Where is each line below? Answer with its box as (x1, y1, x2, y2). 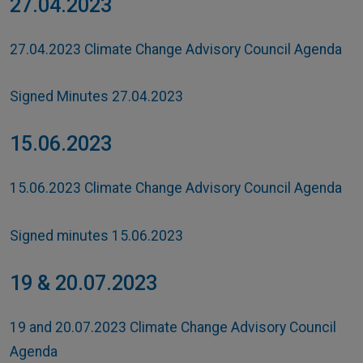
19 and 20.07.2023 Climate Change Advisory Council (10, 318, 336, 335)
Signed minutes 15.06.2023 (10, 227, 183, 244)
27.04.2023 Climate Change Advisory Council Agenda (10, 41, 342, 58)
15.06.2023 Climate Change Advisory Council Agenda (10, 180, 342, 197)
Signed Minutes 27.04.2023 (10, 88, 183, 105)
